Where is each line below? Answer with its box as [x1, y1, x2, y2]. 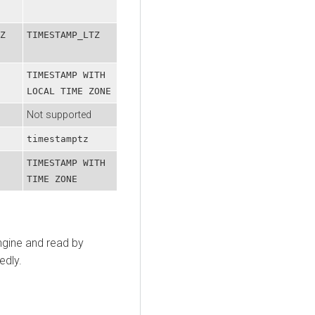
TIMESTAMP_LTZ [27, 29, 100, 40]
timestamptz [27, 133, 89, 144]
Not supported [27, 108, 91, 121]
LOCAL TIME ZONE [27, 85, 111, 96]
